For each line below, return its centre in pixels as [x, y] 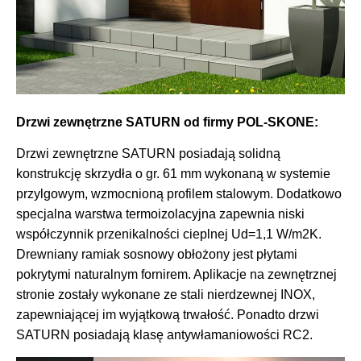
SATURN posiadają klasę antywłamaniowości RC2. [164, 335]
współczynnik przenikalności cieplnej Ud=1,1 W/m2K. [169, 234]
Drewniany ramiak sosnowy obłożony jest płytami [157, 255]
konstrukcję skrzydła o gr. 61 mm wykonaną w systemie [173, 174]
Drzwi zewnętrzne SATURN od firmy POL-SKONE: [167, 122]
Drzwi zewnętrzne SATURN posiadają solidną [148, 154]
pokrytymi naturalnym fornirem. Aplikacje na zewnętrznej [176, 275]
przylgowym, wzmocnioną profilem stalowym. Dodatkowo [179, 194]
